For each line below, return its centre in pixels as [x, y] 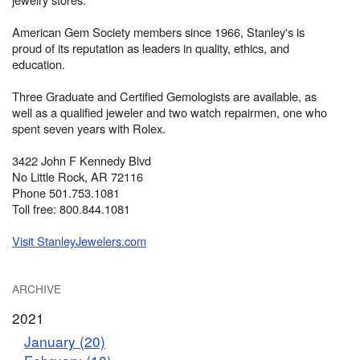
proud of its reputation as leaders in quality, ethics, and [151, 48]
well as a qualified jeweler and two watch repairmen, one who [170, 112]
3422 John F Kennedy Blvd [82, 161]
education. [39, 64]
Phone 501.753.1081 [66, 193]
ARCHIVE [37, 289]
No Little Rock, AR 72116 [78, 177]
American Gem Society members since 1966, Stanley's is [158, 32]
